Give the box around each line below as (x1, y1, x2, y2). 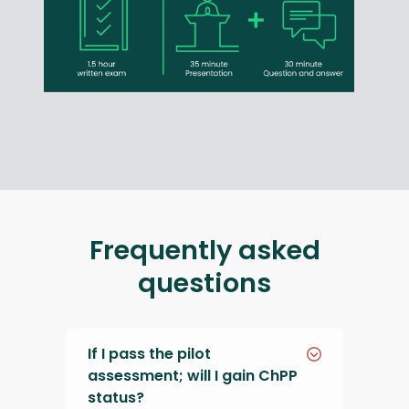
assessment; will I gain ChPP (88, 365, 298, 387)
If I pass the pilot (88, 343, 211, 365)
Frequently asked (89, 232, 320, 269)
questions (138, 265, 271, 302)
